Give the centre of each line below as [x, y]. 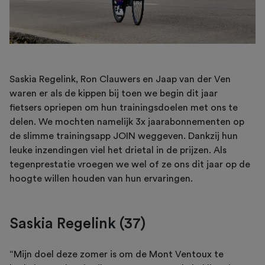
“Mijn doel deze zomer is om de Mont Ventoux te [117, 255]
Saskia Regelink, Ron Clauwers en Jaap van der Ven [120, 80]
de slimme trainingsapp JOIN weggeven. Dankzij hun [124, 136]
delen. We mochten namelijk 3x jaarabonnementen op [127, 122]
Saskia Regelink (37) [77, 224]
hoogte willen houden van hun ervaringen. [101, 179]
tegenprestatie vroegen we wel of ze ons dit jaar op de [130, 165]
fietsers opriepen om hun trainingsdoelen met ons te [124, 108]
